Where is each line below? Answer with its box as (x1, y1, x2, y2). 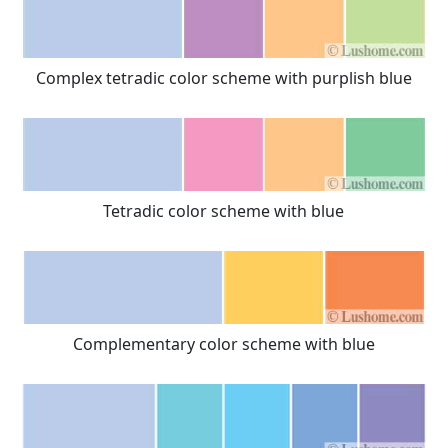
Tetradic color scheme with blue (103, 199, 345, 222)
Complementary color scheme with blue (72, 332, 375, 355)
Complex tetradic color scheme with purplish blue (35, 66, 412, 89)
